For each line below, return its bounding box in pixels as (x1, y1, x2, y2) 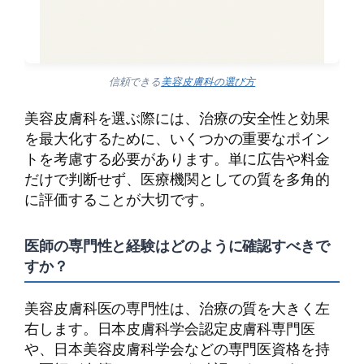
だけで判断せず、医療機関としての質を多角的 (24, 167, 330, 189)
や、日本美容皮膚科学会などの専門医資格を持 (24, 337, 330, 359)
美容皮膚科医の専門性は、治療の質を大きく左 (24, 297, 330, 318)
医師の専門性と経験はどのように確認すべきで (24, 234, 330, 256)
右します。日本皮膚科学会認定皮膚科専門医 (24, 317, 315, 339)
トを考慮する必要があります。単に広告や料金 (24, 147, 330, 169)
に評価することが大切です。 (24, 188, 214, 210)
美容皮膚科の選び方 (161, 73, 256, 89)
